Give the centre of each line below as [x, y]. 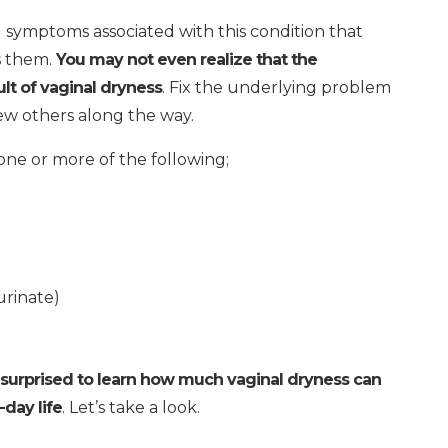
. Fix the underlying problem [276, 87]
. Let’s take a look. [131, 407]
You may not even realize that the [186, 59]
